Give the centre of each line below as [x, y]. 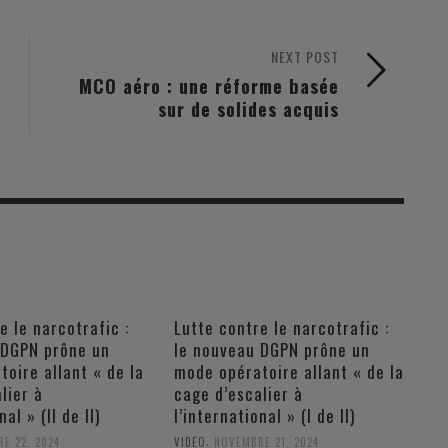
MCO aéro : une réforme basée [209, 85]
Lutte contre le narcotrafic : [281, 327]
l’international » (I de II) [264, 415]
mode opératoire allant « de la [288, 371]
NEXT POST [305, 56]
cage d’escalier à [238, 393]
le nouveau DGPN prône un [271, 349]
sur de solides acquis [248, 108]
